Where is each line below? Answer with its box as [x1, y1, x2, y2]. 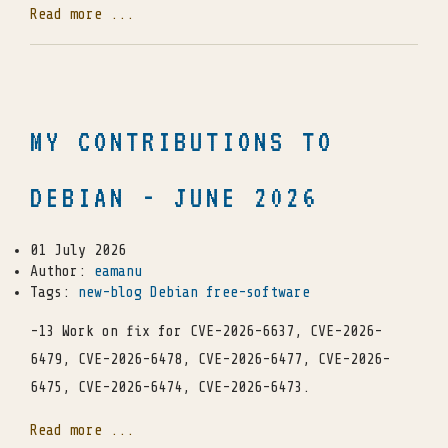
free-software [206, 284, 310, 302]
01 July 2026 [30, 242, 126, 260]
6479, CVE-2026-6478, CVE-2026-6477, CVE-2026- [30, 351, 390, 369]
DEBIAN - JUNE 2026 [30, 182, 318, 214]
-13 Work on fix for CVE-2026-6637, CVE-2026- [30, 323, 382, 341]
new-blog [78, 284, 142, 302]
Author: [30, 263, 94, 281]
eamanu [94, 263, 142, 281]
